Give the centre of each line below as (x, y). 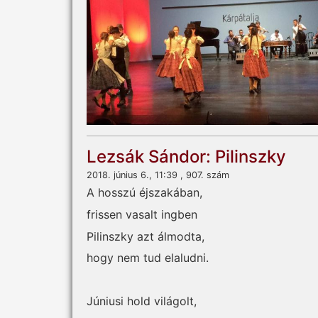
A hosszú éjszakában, (144, 193)
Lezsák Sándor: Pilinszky (186, 157)
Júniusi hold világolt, (142, 301)
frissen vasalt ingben (142, 214)
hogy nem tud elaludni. (148, 258)
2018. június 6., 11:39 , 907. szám (158, 175)
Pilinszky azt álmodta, (146, 236)
